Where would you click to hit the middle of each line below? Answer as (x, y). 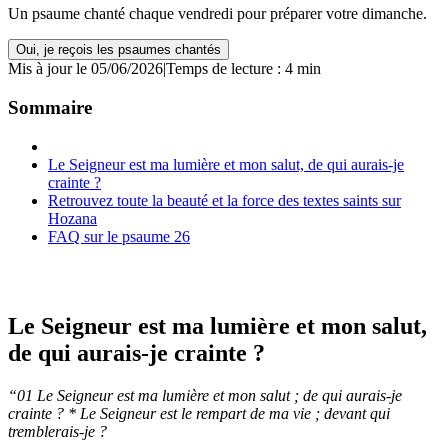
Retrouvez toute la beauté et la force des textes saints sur (224, 200)
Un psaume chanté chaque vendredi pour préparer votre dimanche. (217, 14)
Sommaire (50, 108)
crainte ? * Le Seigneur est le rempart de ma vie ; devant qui (199, 413)
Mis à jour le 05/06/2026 (85, 69)
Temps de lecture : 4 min (243, 69)
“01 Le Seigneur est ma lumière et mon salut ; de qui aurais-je (205, 395)
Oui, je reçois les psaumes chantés (118, 50)
